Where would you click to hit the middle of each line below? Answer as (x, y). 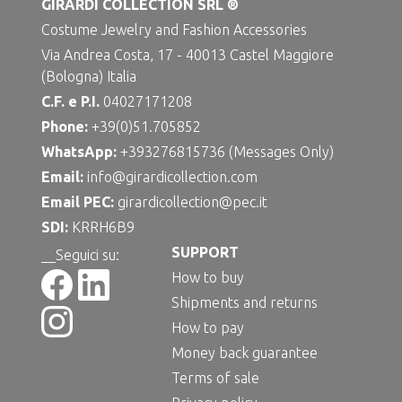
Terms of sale (216, 378)
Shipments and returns (245, 303)
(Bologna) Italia (89, 77)
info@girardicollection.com (173, 177)
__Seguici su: (81, 254)
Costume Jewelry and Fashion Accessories (175, 30)
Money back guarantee (245, 353)
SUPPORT (205, 253)
